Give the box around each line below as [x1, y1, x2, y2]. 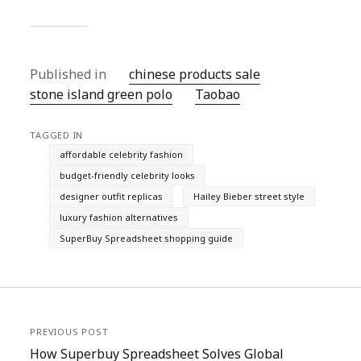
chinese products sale [129, 65, 261, 83]
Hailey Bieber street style [193, 190, 305, 202]
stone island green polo [30, 85, 173, 103]
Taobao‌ [195, 85, 241, 103]
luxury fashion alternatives [60, 211, 179, 223]
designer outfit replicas [60, 190, 164, 202]
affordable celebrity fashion [60, 148, 184, 160]
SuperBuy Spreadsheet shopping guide [60, 232, 234, 244]
